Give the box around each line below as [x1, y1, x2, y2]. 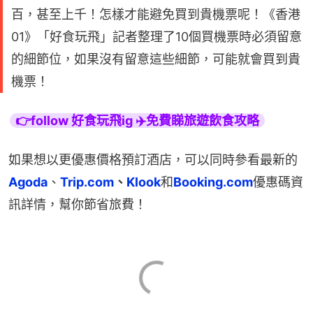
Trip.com [60, 174, 114, 189]
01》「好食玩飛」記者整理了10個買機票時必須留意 [11, 29, 302, 44]
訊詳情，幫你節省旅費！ [8, 196, 147, 212]
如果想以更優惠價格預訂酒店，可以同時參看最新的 [8, 152, 298, 167]
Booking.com [173, 174, 253, 189]
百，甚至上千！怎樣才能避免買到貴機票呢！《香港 [11, 6, 300, 22]
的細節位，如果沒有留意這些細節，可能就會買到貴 [11, 51, 300, 66]
